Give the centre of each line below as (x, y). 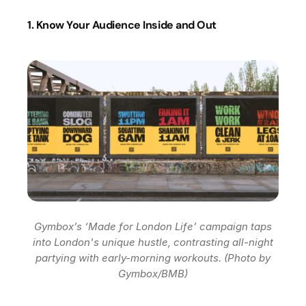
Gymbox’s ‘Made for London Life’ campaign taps (153, 227)
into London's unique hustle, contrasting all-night (153, 242)
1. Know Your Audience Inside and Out (122, 25)
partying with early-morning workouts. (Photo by (153, 258)
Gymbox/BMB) (153, 274)
